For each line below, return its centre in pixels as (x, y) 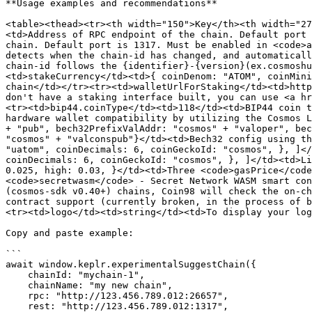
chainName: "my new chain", (17, 285)
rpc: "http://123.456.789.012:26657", (17, 296)
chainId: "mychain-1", (17, 275)
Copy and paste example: (70, 233)
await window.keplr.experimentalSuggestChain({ (131, 264)
